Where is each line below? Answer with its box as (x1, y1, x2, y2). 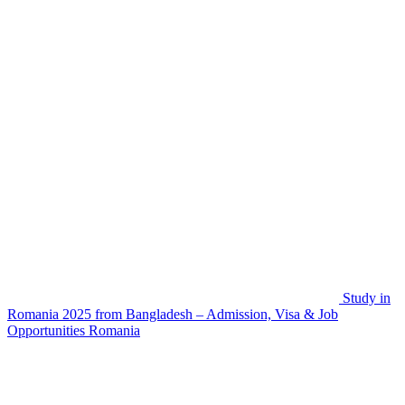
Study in (343, 289, 391, 306)
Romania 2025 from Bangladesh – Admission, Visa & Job (7, 306, 338, 322)
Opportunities (7, 322, 85, 338)
